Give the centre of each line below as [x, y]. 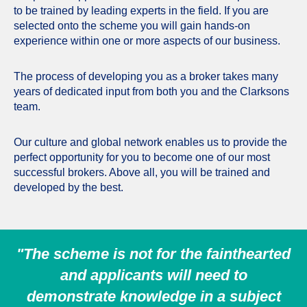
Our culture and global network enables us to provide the [150, 142]
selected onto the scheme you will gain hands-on [132, 25]
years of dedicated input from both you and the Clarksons [151, 91]
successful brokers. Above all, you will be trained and [142, 172]
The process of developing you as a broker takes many [146, 76]
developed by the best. [69, 187]
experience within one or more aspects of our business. [147, 40]
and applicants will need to [153, 275]
